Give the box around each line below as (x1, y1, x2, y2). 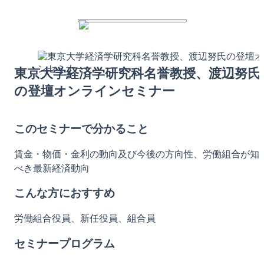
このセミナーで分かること (14, 122, 148, 135)
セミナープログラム (14, 237, 115, 250)
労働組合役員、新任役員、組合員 (14, 213, 156, 224)
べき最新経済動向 (14, 163, 90, 173)
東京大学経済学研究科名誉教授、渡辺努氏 (14, 66, 260, 81)
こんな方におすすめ (14, 187, 115, 200)
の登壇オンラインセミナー (14, 84, 175, 98)
